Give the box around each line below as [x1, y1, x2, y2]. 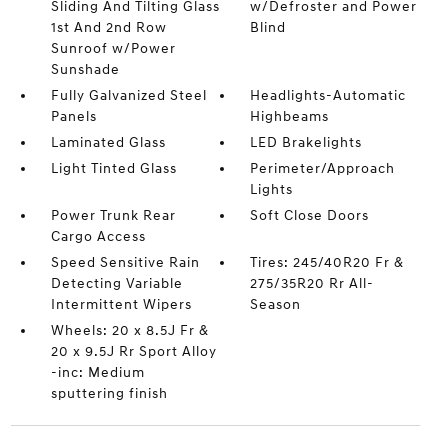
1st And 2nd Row [50, 19, 167, 37]
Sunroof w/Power [50, 40, 176, 58]
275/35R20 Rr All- [250, 275, 375, 293]
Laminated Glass [50, 134, 166, 152]
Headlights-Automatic [250, 87, 407, 105]
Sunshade [50, 61, 120, 79]
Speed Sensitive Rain [50, 254, 200, 272]
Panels [50, 108, 97, 126]
